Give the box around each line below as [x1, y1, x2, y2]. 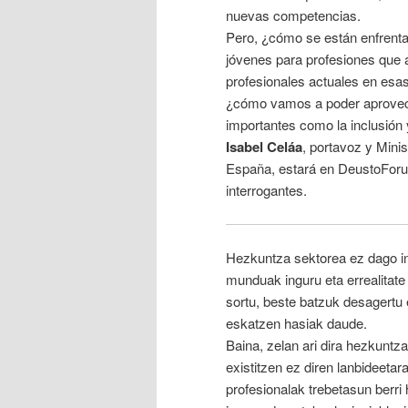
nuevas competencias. [226, 5, 361, 25]
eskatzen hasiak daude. [226, 313, 367, 332]
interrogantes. [226, 180, 307, 200]
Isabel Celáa [226, 137, 302, 158]
